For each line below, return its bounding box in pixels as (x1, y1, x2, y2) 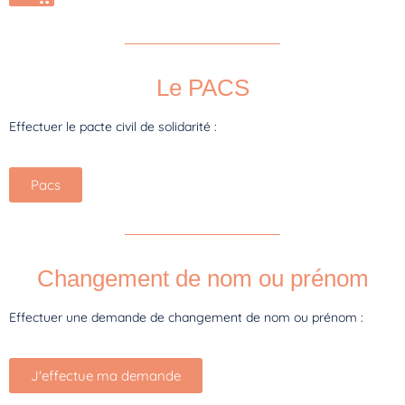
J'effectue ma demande (31, 367, 181, 385)
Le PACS (155, 73, 250, 101)
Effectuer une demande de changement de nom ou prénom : (9, 308, 363, 325)
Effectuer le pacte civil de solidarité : (9, 118, 217, 135)
